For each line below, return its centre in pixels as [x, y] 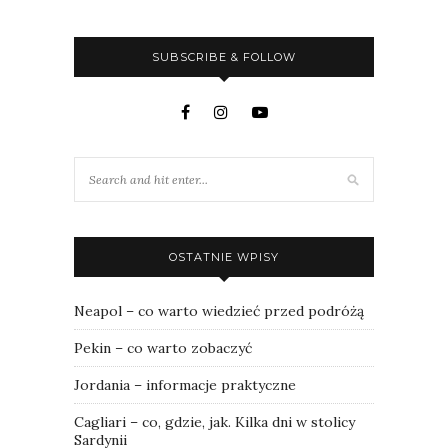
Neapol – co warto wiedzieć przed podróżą [219, 310]
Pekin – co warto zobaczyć [163, 347]
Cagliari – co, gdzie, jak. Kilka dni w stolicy [214, 421]
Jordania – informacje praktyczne [185, 384]
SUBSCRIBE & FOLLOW [224, 56]
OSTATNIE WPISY [224, 256]
